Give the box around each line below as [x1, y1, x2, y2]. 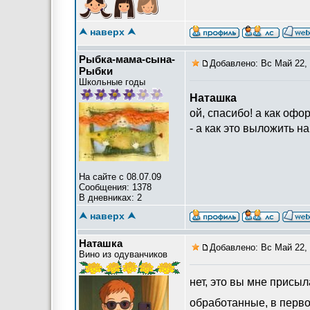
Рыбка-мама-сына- [79, 53, 175, 65]
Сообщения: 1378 [79, 182, 152, 192]
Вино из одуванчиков [79, 249, 167, 259]
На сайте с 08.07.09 [79, 172, 161, 182]
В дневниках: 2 [79, 192, 142, 203]
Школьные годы [79, 77, 145, 87]
